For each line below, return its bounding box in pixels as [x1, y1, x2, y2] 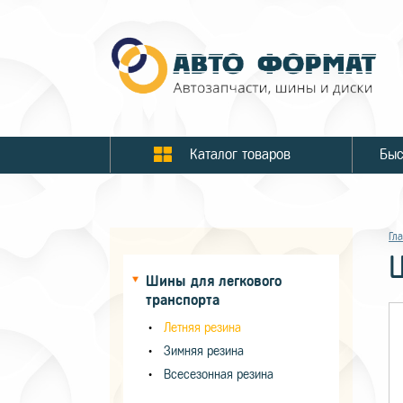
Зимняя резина [164, 345, 244, 358]
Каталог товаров [190, 147, 291, 162]
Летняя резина [164, 321, 241, 335]
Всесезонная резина [164, 368, 273, 381]
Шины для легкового [146, 273, 282, 289]
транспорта [146, 292, 219, 308]
